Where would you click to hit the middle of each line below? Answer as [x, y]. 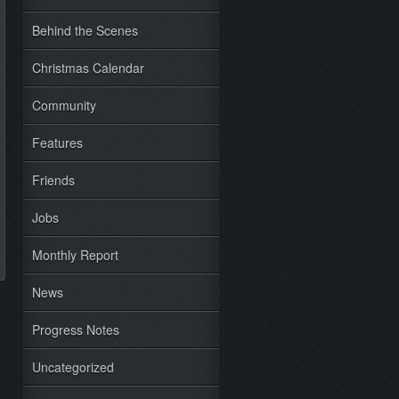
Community [64, 105]
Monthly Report [75, 255]
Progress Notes [76, 330]
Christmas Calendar [88, 68]
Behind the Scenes [85, 30]
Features [57, 142]
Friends [53, 180]
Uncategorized [73, 367]
